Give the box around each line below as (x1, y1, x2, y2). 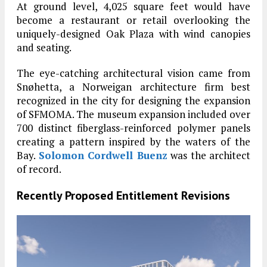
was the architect (167, 148, 250, 163)
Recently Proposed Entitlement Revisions (17, 188, 230, 204)
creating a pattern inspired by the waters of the (17, 135, 250, 149)
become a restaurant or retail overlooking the (17, 13, 250, 27)
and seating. (17, 41, 72, 55)
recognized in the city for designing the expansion (17, 94, 250, 108)
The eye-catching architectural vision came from (17, 66, 250, 80)
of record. (17, 162, 61, 176)
